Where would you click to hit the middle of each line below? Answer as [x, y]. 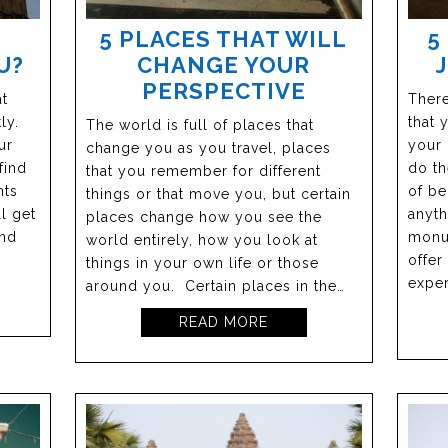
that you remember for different [204, 171]
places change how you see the [204, 217]
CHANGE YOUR [224, 65]
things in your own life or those [203, 263]
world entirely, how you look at [202, 240]
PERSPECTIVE [223, 91]
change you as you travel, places [209, 148]
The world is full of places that [200, 125]
